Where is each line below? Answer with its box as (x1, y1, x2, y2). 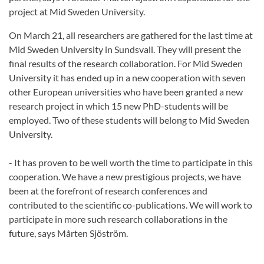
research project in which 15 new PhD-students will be (9, 100, 228, 112)
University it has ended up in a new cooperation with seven (9, 72, 246, 84)
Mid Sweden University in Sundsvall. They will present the (9, 44, 241, 55)
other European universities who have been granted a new (9, 86, 243, 98)
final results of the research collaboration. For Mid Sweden (9, 58, 243, 70)
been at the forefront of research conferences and (9, 185, 207, 197)
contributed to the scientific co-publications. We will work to (9, 199, 252, 211)
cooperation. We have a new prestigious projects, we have (9, 171, 241, 183)
